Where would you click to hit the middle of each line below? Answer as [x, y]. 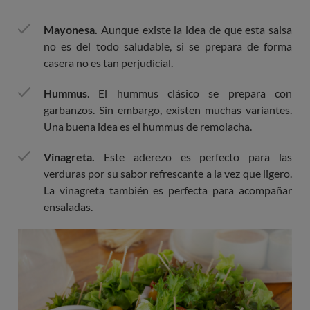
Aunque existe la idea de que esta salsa [195, 30]
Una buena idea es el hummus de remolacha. [148, 127]
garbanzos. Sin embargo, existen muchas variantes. [168, 110]
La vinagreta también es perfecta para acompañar [168, 190]
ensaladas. [69, 207]
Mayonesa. [71, 30]
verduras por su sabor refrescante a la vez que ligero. [168, 174]
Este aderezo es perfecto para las [193, 157]
